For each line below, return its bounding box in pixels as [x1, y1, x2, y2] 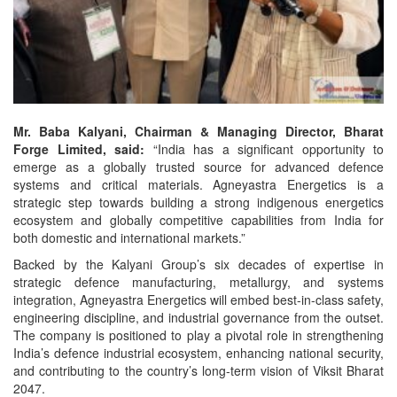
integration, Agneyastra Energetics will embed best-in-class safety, [13, 290, 384, 308]
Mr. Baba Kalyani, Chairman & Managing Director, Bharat [13, 121, 384, 140]
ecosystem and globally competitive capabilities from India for [13, 210, 384, 229]
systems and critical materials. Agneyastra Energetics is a [13, 175, 384, 193]
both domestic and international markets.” [13, 228, 245, 246]
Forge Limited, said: [13, 139, 144, 158]
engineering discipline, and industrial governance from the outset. [13, 307, 384, 326]
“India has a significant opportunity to [144, 139, 384, 158]
